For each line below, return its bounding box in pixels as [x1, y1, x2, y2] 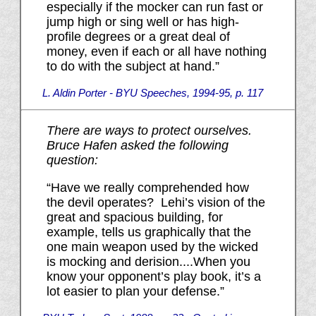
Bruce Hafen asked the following [46, 138, 229, 153]
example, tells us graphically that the [46, 225, 251, 240]
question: [46, 153, 98, 168]
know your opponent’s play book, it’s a [46, 269, 261, 284]
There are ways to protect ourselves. [46, 123, 255, 138]
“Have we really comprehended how [46, 181, 249, 195]
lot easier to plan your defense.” [46, 284, 224, 299]
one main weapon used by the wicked [46, 240, 258, 255]
